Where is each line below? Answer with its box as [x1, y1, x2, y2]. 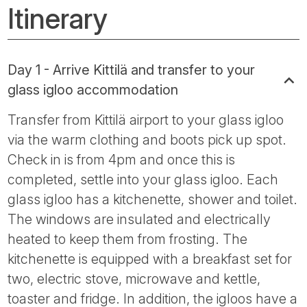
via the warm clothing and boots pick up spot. [8, 131, 287, 148]
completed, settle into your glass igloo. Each [8, 171, 279, 188]
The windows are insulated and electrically [8, 210, 271, 228]
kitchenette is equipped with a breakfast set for [8, 250, 293, 267]
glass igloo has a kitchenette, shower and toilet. [8, 191, 298, 208]
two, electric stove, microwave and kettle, [8, 270, 261, 287]
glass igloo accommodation [8, 81, 179, 98]
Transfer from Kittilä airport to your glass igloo [8, 111, 284, 128]
